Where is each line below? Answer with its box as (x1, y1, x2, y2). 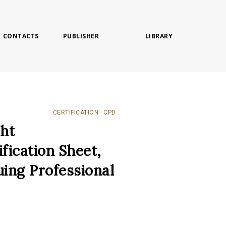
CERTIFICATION (52, 109, 99, 116)
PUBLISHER (63, 31, 99, 40)
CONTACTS (3, 31, 39, 40)
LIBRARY (145, 31, 173, 40)
